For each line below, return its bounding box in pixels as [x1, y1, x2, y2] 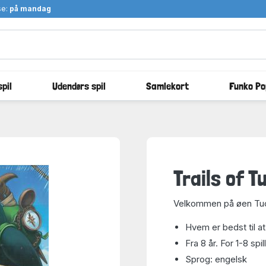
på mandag [9, 4, 51, 13]
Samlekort [145, 79, 189, 92]
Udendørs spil [52, 79, 106, 92]
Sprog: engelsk [185, 253, 247, 265]
